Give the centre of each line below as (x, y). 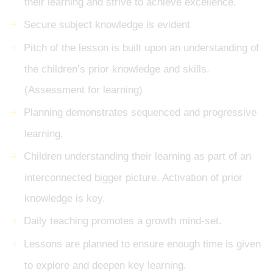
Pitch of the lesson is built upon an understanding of (141, 48)
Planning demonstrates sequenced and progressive (140, 113)
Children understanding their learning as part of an (137, 157)
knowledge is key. (65, 199)
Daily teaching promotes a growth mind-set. (123, 221)
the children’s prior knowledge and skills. (117, 69)
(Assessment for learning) (83, 90)
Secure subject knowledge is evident (107, 25)
